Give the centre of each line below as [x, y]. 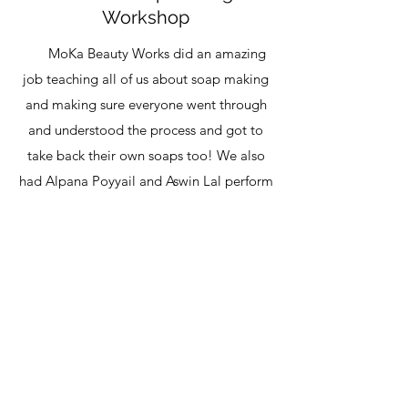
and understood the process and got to [146, 130]
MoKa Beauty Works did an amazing [146, 53]
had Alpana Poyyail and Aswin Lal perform [146, 181]
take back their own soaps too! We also [146, 155]
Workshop [146, 17]
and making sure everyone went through [146, 104]
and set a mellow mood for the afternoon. [146, 206]
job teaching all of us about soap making [146, 79]
